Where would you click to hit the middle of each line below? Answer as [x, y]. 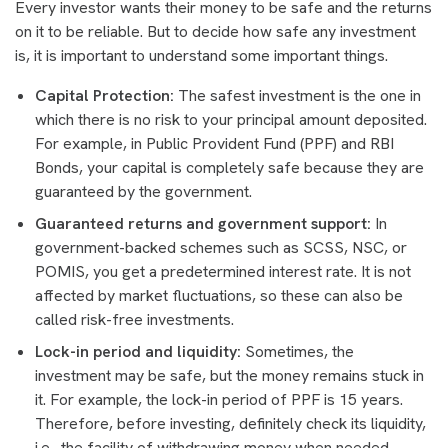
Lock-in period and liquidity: [140, 351]
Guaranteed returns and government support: [203, 223]
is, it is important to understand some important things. [201, 55]
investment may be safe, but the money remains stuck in [229, 375]
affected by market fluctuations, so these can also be [219, 295]
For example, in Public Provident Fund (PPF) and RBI [214, 143]
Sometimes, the [299, 351]
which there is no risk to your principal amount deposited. [231, 119]
